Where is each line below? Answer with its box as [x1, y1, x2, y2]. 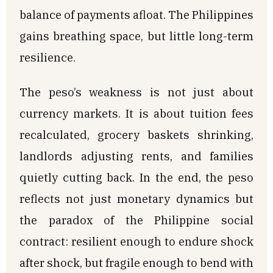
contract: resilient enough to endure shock [19, 233, 253, 249]
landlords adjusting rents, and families [19, 148, 253, 163]
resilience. [19, 49, 76, 65]
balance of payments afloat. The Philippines [19, 7, 253, 22]
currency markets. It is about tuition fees [19, 105, 253, 121]
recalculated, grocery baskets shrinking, [19, 127, 253, 142]
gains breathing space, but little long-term [19, 28, 253, 43]
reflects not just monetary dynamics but [19, 191, 253, 206]
